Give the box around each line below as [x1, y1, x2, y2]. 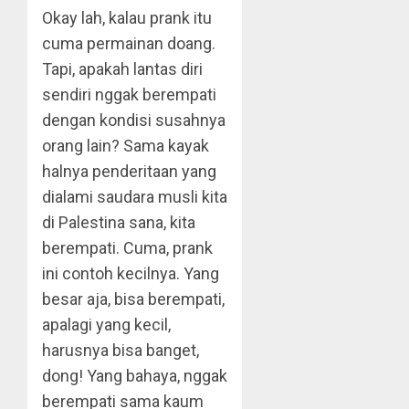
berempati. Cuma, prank [42, 238, 213, 257]
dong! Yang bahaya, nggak [42, 366, 227, 385]
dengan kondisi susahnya [42, 110, 225, 130]
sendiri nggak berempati [42, 85, 216, 104]
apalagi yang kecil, [42, 315, 171, 334]
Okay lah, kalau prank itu [42, 8, 212, 27]
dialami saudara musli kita [42, 187, 227, 206]
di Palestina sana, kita [42, 213, 195, 232]
